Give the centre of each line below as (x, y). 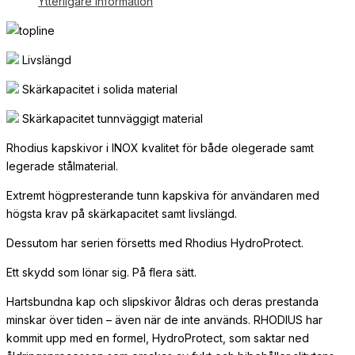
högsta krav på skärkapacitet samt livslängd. (122, 214)
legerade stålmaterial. (62, 166)
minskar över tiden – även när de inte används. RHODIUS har (164, 320)
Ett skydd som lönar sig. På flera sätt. (101, 273)
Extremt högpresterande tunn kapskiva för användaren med (163, 196)
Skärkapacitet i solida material (98, 90)
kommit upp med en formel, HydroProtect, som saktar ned (158, 338)
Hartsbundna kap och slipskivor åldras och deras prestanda (162, 302)
